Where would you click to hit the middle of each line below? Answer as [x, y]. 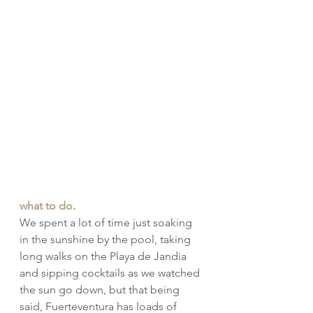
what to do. [48, 206]
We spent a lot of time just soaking [107, 223]
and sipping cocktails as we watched [111, 273]
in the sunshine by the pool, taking [107, 240]
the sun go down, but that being [101, 290]
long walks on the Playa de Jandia [104, 256]
